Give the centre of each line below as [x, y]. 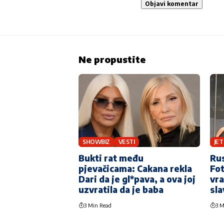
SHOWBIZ [96, 142]
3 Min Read [98, 205]
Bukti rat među [111, 158]
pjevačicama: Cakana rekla [135, 168]
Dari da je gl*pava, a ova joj [137, 179]
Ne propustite [112, 59]
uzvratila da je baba [121, 189]
